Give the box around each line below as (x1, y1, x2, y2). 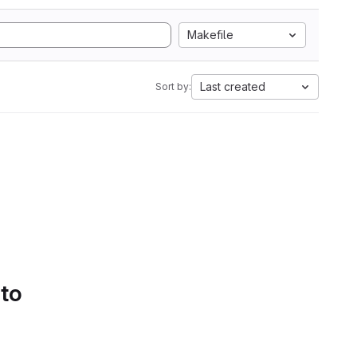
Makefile (187, 28, 233, 41)
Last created (200, 80, 265, 93)
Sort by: (155, 80, 191, 92)
